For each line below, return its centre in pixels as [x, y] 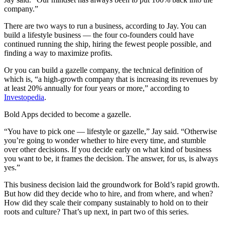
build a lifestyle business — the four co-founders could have [99, 35]
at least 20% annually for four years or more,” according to [97, 88]
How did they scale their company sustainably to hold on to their [106, 202]
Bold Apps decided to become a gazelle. [68, 114]
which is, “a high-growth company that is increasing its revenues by [111, 79]
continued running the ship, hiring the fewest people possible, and [108, 44]
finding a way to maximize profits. [58, 53]
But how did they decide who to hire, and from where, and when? [108, 193]
